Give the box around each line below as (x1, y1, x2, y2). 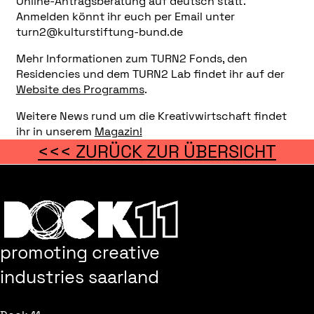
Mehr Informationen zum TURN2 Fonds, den (15, 51, 247, 67)
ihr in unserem (15, 124, 95, 139)
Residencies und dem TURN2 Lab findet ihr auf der (15, 67, 285, 82)
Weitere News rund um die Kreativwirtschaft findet (15, 109, 287, 124)
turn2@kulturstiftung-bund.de (15, 24, 183, 39)
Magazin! (94, 124, 142, 139)
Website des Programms (15, 82, 144, 97)
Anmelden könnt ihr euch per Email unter (15, 8, 235, 24)
